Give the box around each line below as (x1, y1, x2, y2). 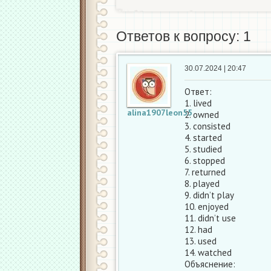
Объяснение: (184, 258, 235, 270)
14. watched (184, 247, 232, 258)
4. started (184, 132, 222, 143)
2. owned (184, 109, 219, 120)
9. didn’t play (184, 189, 234, 201)
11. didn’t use (184, 212, 236, 224)
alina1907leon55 (127, 107, 192, 118)
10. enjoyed (184, 201, 229, 212)
